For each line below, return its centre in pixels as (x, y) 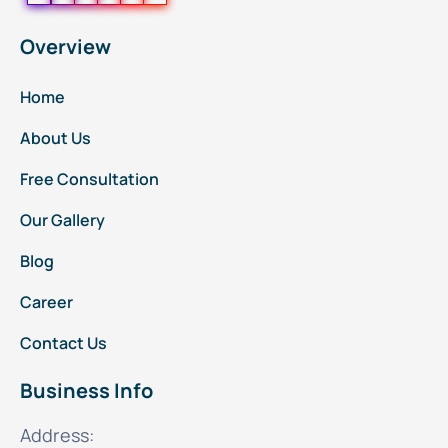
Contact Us (63, 343)
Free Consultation (89, 179)
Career (46, 302)
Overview (65, 47)
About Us (55, 138)
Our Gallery (62, 220)
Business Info (86, 391)
